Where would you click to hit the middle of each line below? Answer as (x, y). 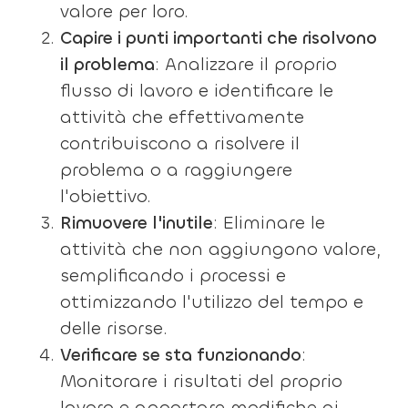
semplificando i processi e (173, 275)
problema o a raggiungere (177, 170)
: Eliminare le (270, 223)
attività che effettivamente (183, 117)
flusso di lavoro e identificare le (197, 91)
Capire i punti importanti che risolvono (219, 38)
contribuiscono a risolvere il (180, 143)
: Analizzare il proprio (246, 64)
